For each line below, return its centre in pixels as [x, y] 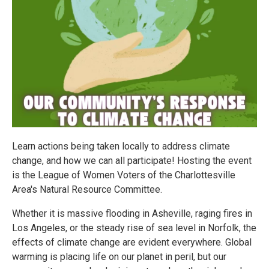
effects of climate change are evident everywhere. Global [132, 242]
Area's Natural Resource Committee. [87, 189]
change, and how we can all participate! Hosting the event [132, 161]
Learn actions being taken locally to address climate [121, 146]
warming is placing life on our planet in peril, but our [119, 257]
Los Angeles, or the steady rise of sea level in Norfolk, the [134, 228]
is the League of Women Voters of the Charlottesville [124, 175]
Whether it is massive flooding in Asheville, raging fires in [132, 213]
